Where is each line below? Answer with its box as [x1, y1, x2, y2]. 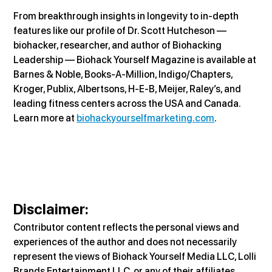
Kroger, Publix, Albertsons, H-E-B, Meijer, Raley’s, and [13, 83, 243, 95]
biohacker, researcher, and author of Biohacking [13, 39, 224, 51]
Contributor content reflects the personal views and [13, 221, 242, 233]
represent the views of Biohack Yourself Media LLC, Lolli [13, 250, 259, 262]
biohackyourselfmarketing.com [76, 112, 215, 124]
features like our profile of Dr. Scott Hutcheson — [13, 24, 229, 36]
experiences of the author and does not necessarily [13, 236, 239, 248]
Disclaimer [13, 200, 86, 218]
